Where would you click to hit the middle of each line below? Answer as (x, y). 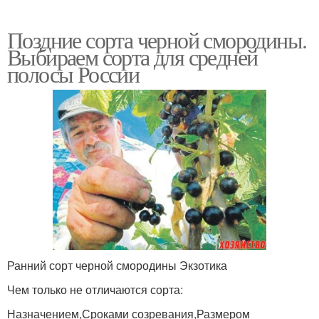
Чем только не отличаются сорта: (95, 290)
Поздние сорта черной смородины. (157, 39)
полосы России (73, 73)
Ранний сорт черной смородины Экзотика (117, 266)
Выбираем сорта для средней (132, 56)
